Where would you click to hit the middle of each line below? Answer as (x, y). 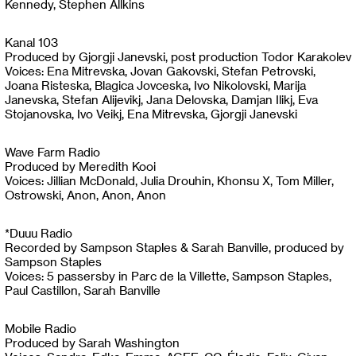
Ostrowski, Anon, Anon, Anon (85, 195)
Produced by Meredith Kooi (80, 166)
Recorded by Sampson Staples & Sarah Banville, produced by (174, 247)
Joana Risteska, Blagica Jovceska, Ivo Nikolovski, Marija (155, 85)
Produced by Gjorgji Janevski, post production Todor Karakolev (178, 56)
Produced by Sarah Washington (92, 342)
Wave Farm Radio (52, 152)
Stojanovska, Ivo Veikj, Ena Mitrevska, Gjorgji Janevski (151, 114)
